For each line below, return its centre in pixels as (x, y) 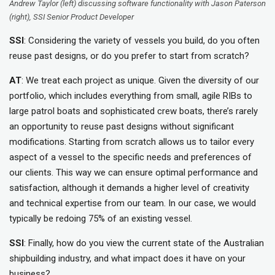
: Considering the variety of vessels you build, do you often (142, 40)
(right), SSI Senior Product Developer (72, 17)
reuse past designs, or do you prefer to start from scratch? (129, 56)
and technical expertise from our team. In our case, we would (133, 203)
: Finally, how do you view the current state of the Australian (144, 243)
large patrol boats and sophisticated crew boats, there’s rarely (134, 111)
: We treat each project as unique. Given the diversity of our (140, 80)
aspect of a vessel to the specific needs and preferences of (130, 157)
